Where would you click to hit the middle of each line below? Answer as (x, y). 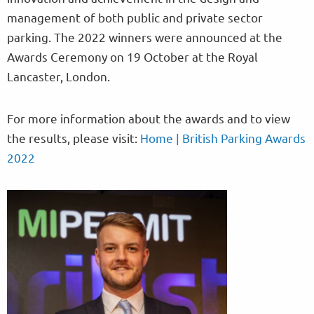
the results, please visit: (74, 138)
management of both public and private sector (135, 18)
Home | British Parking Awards (223, 138)
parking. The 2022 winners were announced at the (145, 37)
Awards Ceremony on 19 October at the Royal (132, 57)
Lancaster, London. (59, 76)
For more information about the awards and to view (149, 118)
